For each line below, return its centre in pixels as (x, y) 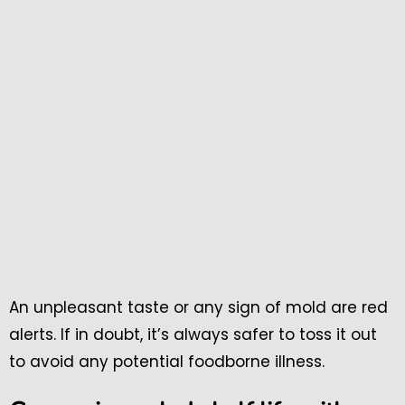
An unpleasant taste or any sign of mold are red (198, 308)
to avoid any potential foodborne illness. (167, 362)
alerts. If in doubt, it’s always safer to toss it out (193, 335)
